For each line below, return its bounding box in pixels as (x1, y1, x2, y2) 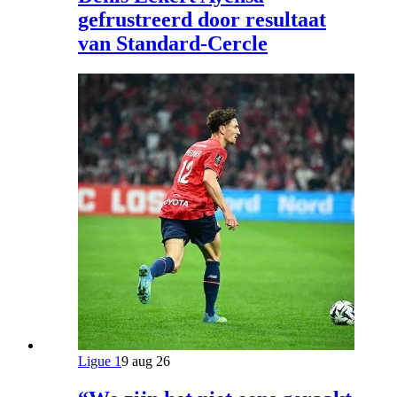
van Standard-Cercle (78, 32, 268, 56)
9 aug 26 (121, 353, 170, 369)
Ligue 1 (78, 353, 121, 369)
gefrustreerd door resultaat (78, 8, 326, 32)
